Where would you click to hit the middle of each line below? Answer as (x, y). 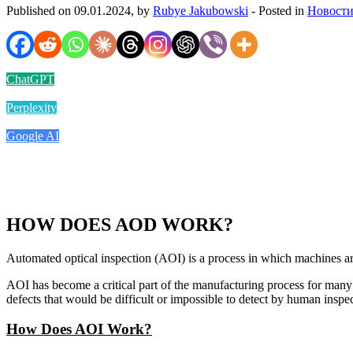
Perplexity (32, 107)
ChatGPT (30, 79)
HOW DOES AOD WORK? (120, 224)
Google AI (33, 136)
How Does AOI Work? (79, 329)
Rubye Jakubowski (201, 10)
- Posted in (278, 10)
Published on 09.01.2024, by (80, 10)
